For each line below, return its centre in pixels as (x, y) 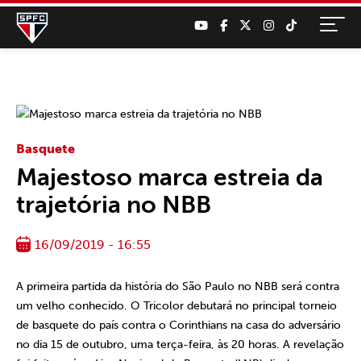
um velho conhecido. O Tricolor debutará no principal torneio (176, 306)
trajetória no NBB (114, 205)
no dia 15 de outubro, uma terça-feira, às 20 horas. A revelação (180, 344)
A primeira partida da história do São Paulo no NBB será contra (178, 286)
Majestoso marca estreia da (170, 177)
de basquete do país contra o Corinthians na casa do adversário (178, 325)
